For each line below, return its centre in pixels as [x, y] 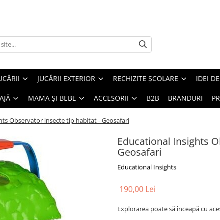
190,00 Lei [137, 189]
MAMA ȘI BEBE [52, 98]
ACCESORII [111, 98]
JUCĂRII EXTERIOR [66, 78]
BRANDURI [185, 98]
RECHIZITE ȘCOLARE [146, 78]
